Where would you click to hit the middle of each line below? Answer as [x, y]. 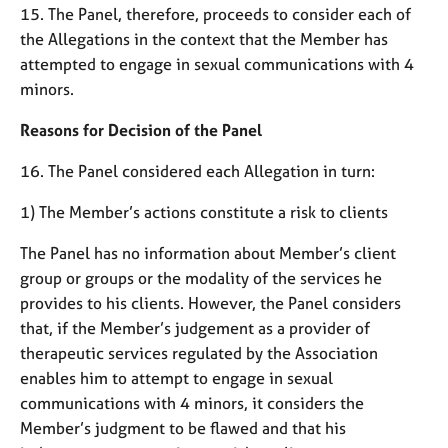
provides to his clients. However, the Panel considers [210, 302]
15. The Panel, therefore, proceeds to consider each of [215, 13]
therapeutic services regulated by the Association [199, 352]
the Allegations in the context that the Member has [204, 38]
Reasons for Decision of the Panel [141, 129]
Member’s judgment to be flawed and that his [183, 427]
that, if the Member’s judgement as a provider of [195, 327]
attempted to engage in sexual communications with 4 [217, 63]
